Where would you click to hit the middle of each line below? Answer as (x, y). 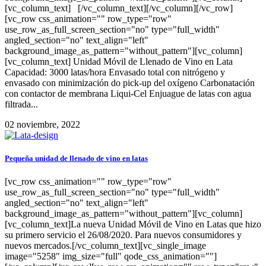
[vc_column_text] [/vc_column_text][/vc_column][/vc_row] (119, 8)
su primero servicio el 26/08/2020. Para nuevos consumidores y (123, 235)
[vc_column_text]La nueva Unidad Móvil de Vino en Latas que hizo (133, 224)
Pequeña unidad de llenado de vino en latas (76, 158)
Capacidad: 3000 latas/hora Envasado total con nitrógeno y (115, 72)
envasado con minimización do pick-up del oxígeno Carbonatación (130, 83)
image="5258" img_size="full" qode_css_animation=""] (111, 256)
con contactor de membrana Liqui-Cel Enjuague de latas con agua (128, 93)
